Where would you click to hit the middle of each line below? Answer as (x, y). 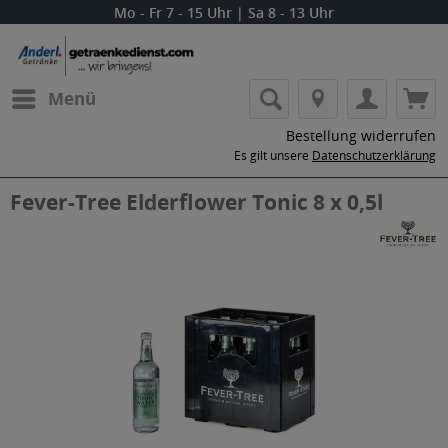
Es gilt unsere (273, 155)
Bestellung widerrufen (361, 135)
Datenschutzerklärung (374, 155)
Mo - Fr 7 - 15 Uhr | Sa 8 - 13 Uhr (224, 12)
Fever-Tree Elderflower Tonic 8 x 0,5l (196, 202)
